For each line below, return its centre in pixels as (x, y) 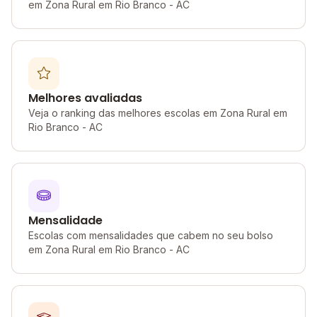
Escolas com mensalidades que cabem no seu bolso (151, 235)
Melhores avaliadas (85, 98)
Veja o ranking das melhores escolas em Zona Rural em (158, 113)
